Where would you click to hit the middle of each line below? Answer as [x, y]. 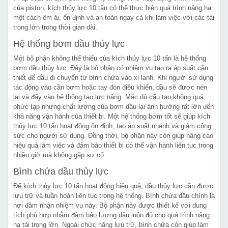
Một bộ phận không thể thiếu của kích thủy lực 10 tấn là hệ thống [110, 58]
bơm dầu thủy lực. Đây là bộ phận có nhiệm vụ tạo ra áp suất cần [111, 68]
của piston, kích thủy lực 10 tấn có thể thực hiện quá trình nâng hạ [112, 8]
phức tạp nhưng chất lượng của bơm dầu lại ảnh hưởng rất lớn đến [113, 106]
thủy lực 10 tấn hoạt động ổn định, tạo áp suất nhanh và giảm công [112, 126]
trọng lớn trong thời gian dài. [55, 27]
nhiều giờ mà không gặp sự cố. [60, 155]
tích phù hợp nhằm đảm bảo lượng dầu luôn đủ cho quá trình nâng [111, 215]
